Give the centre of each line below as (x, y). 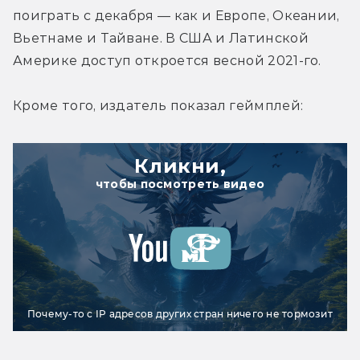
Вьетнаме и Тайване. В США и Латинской (161, 38)
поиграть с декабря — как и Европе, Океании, (176, 15)
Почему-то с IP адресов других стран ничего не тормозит (180, 313)
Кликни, (180, 166)
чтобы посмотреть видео (180, 184)
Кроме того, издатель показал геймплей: (158, 105)
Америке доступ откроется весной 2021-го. (167, 60)
